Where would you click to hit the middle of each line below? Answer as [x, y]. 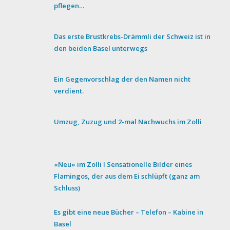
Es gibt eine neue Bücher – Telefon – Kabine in [129, 212]
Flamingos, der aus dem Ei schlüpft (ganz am [127, 176]
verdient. [69, 91]
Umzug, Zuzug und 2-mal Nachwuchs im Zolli [128, 121]
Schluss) [67, 188]
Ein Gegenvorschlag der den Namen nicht [122, 79]
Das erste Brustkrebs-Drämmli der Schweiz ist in [132, 36]
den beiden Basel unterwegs [101, 48]
